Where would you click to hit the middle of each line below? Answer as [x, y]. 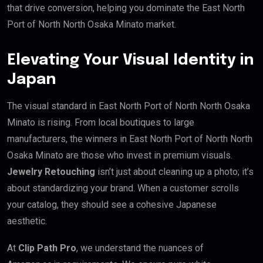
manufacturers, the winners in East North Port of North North [130, 139]
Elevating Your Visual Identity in [130, 60]
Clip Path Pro [47, 248]
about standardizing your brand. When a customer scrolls [123, 188]
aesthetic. [27, 221]
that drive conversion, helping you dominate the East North [126, 8]
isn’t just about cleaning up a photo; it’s [174, 172]
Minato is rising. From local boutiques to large [101, 123]
